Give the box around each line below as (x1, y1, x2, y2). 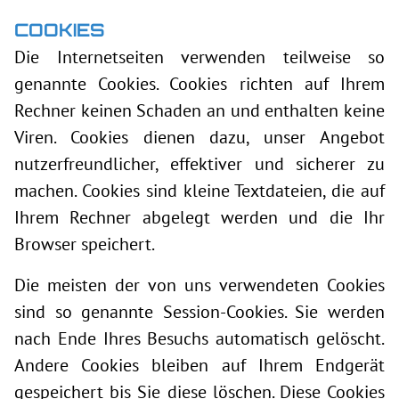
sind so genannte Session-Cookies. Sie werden (14, 300, 385, 323)
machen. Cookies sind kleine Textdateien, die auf (14, 179, 385, 202)
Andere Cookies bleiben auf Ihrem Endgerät (14, 354, 385, 377)
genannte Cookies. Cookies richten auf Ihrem (14, 72, 385, 95)
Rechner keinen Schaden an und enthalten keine (14, 99, 385, 122)
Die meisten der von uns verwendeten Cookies (14, 273, 385, 297)
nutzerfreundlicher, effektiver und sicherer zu (14, 152, 385, 175)
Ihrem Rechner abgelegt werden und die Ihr (14, 206, 385, 229)
